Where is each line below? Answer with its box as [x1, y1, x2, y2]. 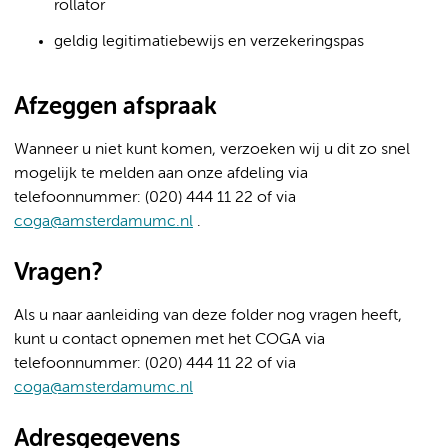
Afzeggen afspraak [14, 95, 217, 119]
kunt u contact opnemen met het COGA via [14, 332, 325, 348]
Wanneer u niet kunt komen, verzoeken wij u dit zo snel [14, 142, 410, 158]
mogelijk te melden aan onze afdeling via [14, 166, 308, 182]
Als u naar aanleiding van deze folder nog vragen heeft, [14, 308, 402, 324]
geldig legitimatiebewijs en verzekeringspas [54, 34, 364, 50]
